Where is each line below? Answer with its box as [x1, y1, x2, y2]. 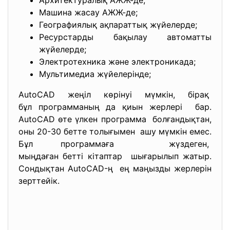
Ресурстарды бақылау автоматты [39, 32, 212, 42]
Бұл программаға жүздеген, [18, 139, 212, 149]
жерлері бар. [149, 102, 212, 112]
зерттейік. [18, 176, 60, 186]
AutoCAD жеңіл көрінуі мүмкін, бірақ [18, 89, 212, 100]
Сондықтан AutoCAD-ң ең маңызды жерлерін [18, 163, 212, 174]
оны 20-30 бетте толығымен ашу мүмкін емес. [18, 126, 212, 137]
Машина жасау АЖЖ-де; [39, 7, 138, 17]
